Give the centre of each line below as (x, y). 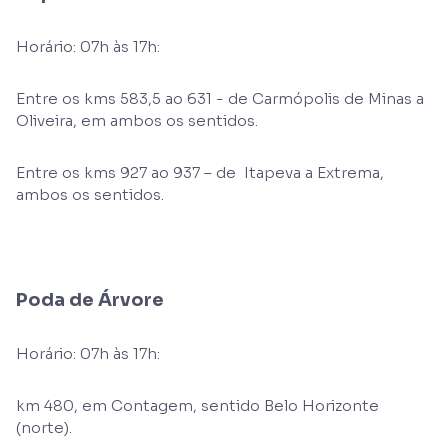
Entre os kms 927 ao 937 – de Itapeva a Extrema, (200, 172)
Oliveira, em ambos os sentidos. (137, 120)
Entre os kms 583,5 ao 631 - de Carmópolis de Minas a (220, 98)
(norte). (44, 427)
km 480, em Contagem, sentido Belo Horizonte (197, 405)
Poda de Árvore (90, 300)
